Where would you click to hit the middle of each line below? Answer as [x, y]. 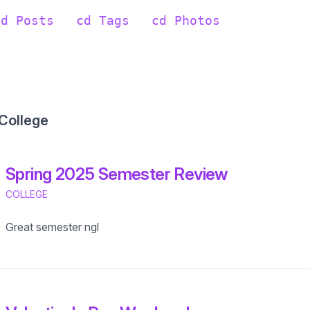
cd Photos [186, 20]
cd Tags [103, 20]
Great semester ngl [52, 227]
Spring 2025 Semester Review [117, 174]
